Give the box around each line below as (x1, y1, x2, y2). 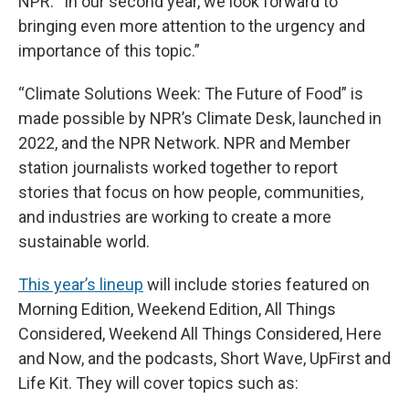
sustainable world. (18, 232, 150, 252)
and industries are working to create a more (18, 207, 331, 227)
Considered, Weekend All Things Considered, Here (18, 324, 382, 344)
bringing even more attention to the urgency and (18, 16, 365, 37)
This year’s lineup (18, 275, 143, 295)
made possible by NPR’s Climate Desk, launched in (18, 109, 382, 129)
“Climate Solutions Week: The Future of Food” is (18, 84, 363, 104)
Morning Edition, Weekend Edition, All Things (18, 299, 336, 320)
